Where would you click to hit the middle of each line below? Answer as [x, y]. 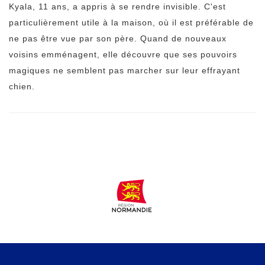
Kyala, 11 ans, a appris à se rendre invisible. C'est [117, 7]
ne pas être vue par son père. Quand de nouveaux [118, 38]
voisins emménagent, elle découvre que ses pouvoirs [123, 54]
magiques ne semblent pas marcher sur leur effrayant [125, 70]
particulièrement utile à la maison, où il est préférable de [131, 22]
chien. [22, 86]
